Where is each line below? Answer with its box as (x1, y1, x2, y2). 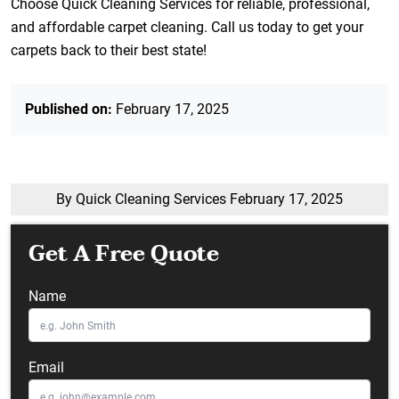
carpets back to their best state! (11, 42, 207, 59)
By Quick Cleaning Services (56, 191, 230, 208)
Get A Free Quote (28, 236, 219, 273)
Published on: (25, 101, 112, 118)
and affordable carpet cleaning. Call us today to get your (11, 19, 363, 36)
